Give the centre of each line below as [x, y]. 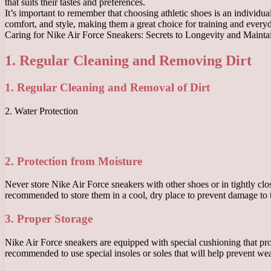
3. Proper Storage [49, 219]
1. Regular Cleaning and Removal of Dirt [107, 88]
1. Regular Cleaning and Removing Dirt [128, 61]
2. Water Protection [41, 111]
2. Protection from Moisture [73, 161]
